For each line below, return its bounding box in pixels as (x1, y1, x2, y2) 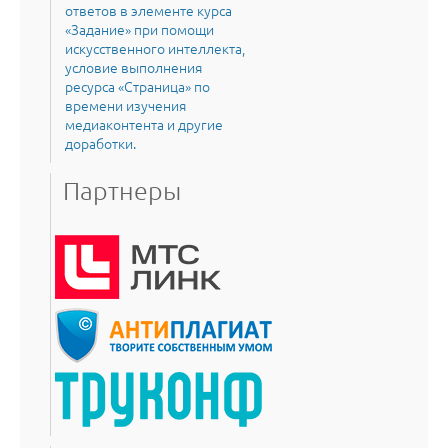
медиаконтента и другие (65, 113, 223, 134)
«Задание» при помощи (65, 18, 214, 39)
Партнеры (63, 174, 181, 205)
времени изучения (65, 94, 186, 115)
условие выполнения (65, 56, 202, 77)
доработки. (65, 132, 136, 153)
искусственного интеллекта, (65, 37, 245, 58)
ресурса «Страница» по (65, 75, 210, 96)
